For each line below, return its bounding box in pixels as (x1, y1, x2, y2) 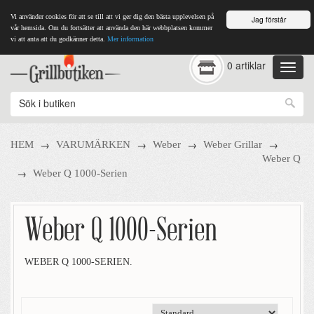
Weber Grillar (203, 139, 262, 150)
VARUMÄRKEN (56, 139, 130, 150)
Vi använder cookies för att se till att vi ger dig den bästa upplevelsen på (11, 13, 214, 20)
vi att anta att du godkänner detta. (11, 35, 105, 43)
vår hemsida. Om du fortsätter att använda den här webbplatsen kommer (11, 24, 212, 32)
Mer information (107, 35, 153, 43)
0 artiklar (226, 58, 266, 73)
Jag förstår (251, 14, 286, 25)
